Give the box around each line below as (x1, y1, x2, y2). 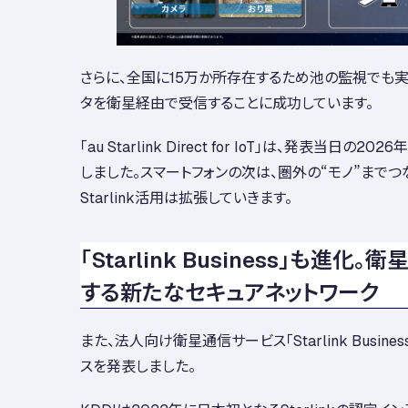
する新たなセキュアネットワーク (80, 274, 380, 307)
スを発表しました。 (80, 353, 196, 376)
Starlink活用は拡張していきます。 (80, 185, 292, 208)
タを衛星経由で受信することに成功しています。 (80, 90, 373, 113)
